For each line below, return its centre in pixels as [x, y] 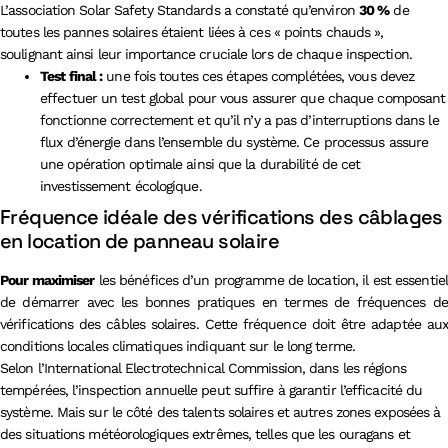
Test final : [71, 75]
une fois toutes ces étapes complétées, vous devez [258, 75]
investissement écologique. [121, 185]
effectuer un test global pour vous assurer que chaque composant [243, 97]
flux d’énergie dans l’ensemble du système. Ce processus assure [234, 141]
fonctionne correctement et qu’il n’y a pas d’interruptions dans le [239, 119]
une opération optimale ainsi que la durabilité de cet [200, 163]
